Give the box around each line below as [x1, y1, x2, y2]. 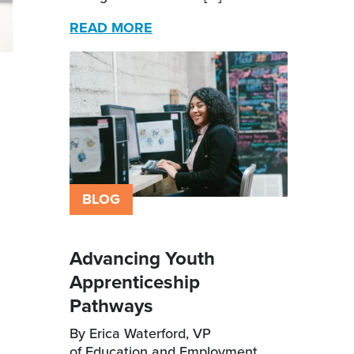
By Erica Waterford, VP [70, 323, 211, 344]
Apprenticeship [70, 268, 200, 296]
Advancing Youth [70, 244, 215, 273]
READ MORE [70, 17, 153, 39]
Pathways [70, 292, 158, 320]
